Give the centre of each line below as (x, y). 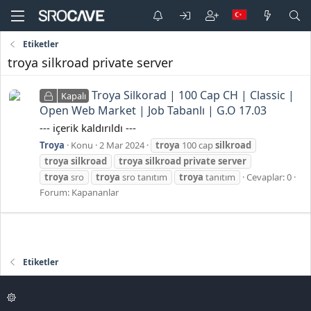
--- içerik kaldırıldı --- (88, 128)
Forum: (56, 192)
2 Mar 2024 (122, 145)
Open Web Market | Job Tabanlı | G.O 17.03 (153, 111)
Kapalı (73, 96)
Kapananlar (95, 192)
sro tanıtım (144, 177)
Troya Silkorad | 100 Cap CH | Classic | (193, 95)
